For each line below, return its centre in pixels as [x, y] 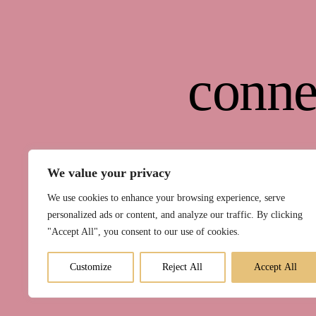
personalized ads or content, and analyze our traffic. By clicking [175, 215]
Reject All [183, 267]
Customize [91, 267]
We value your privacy [109, 173]
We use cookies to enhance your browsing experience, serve [166, 198]
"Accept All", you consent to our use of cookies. [144, 232]
